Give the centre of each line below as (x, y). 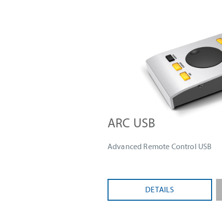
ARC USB (132, 123)
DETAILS (160, 190)
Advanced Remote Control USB (160, 147)
